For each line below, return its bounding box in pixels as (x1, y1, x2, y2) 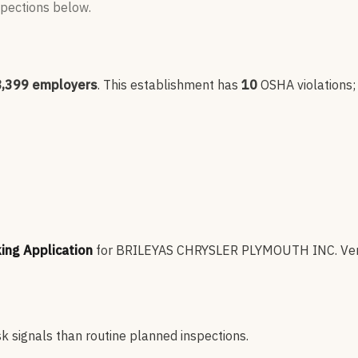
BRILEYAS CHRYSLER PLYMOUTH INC (116, 242, 335, 259)
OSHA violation (261, 77, 346, 93)
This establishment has (103, 77, 238, 93)
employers (29, 77, 97, 93)
